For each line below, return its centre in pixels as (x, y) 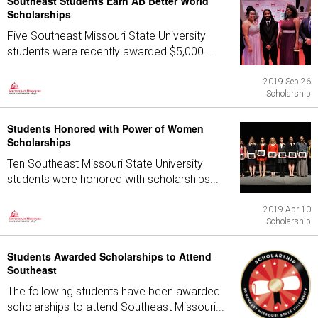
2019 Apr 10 (287, 209)
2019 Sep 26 (287, 82)
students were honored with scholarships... (113, 179)
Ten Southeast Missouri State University (105, 164)
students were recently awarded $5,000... (110, 51)
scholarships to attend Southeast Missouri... (116, 307)
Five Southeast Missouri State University (106, 36)
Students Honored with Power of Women (105, 128)
